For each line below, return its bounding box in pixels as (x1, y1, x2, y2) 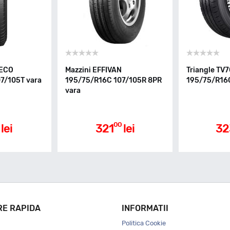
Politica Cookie (121, 219, 166, 227)
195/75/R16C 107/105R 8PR (65, 76, 162, 85)
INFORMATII (121, 203, 168, 213)
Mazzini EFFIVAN (65, 66, 122, 74)
